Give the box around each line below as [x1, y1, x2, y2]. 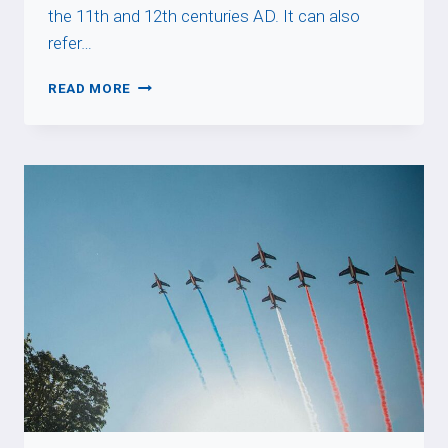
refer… [48, 32, 92, 53]
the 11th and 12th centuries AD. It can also [48, 5, 360, 26]
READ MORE [48, 79, 132, 96]
